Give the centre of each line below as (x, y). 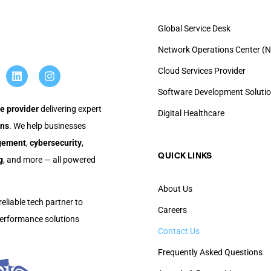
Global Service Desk (194, 29)
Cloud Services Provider (202, 71)
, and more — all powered (49, 159)
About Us (175, 189)
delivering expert (70, 109)
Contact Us (179, 231)
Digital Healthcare (191, 113)
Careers (173, 210)
